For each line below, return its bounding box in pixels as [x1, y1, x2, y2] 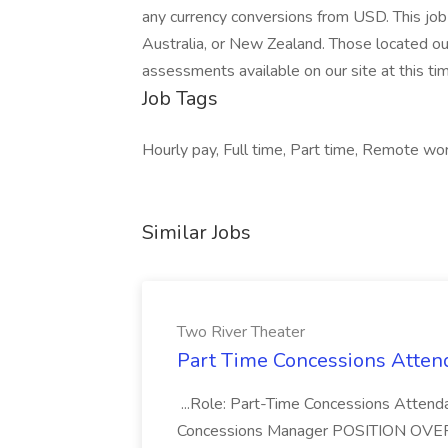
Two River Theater [177, 321, 305, 343]
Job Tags [142, 85, 218, 112]
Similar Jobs [142, 219, 251, 246]
